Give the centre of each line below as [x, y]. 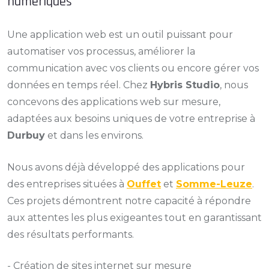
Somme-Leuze [214, 184]
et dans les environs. [94, 135]
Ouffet [144, 184]
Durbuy [26, 135]
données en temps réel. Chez [79, 85]
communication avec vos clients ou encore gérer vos [133, 68]
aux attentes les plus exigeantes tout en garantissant [134, 218]
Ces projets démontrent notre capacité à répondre [129, 201]
